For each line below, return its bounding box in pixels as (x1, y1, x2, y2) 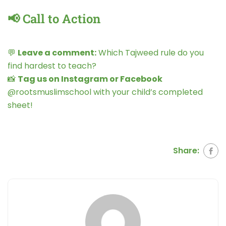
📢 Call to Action (8, 11, 100, 27)
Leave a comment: (18, 47, 96, 59)
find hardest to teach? (8, 60, 96, 72)
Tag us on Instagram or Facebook (18, 73, 162, 85)
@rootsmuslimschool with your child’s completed (8, 86, 203, 98)
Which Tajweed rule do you (96, 47, 204, 59)
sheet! (8, 99, 33, 111)
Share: (173, 144, 199, 156)
